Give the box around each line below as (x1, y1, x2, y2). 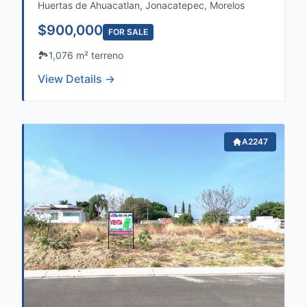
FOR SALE (108, 27, 148, 37)
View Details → (38, 72, 115, 86)
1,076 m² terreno (49, 49, 123, 61)
